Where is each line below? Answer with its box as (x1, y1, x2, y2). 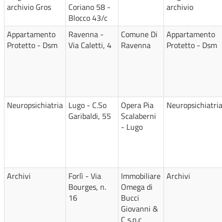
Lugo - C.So (68, 99, 107, 111)
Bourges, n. (68, 181, 106, 193)
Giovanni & (121, 203, 158, 215)
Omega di (121, 181, 153, 193)
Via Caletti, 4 (68, 39, 111, 51)
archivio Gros (7, 1, 51, 13)
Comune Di (121, 28, 158, 40)
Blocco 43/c (68, 12, 108, 24)
